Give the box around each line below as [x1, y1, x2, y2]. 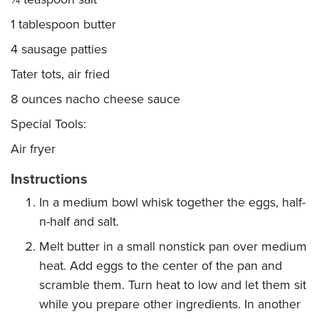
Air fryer [11, 140, 56, 158]
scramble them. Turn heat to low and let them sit [39, 276, 306, 294]
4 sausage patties [11, 40, 107, 58]
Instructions [11, 168, 88, 189]
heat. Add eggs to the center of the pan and [39, 256, 282, 275]
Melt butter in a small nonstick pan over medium [39, 237, 307, 256]
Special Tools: [11, 115, 86, 133]
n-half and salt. [39, 212, 119, 231]
